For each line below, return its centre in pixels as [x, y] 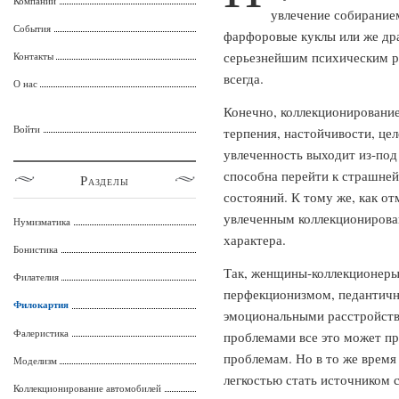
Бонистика [36, 249]
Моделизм [35, 360]
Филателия [36, 277]
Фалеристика [41, 333]
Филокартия [41, 305]
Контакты [33, 56]
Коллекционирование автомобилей [87, 388]
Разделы [104, 180]
